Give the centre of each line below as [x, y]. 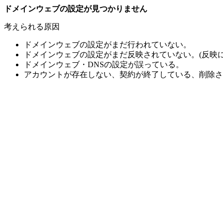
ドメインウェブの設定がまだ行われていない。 [108, 45]
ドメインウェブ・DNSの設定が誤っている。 [104, 64]
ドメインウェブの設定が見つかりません [76, 9]
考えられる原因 [32, 27]
